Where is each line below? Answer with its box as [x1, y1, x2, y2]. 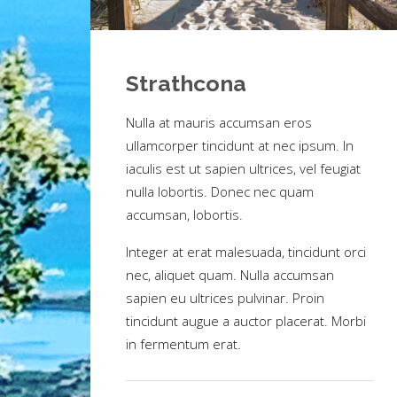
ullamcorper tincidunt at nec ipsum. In [126, 136, 354, 155]
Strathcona [126, 70, 246, 97]
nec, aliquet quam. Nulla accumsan [126, 266, 334, 284]
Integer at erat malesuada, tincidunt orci [126, 243, 366, 261]
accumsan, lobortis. [126, 206, 243, 224]
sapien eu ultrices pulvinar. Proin [126, 289, 324, 307]
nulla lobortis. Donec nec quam [126, 183, 314, 201]
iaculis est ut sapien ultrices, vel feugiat [126, 160, 361, 178]
